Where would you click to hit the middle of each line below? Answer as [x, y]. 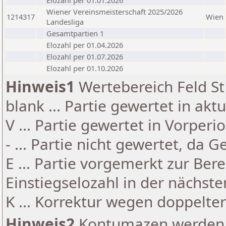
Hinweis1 [40, 87]
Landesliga [65, 22]
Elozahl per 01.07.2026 [85, 56]
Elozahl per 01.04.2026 [85, 45]
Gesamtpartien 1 [75, 33]
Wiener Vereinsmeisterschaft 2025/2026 [115, 12]
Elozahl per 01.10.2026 [85, 68]
